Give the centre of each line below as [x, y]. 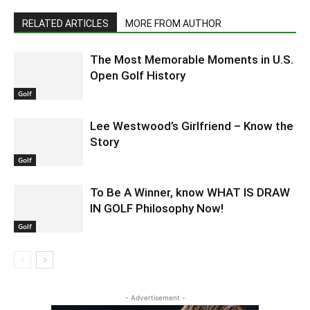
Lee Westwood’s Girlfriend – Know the [192, 126]
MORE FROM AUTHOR [173, 24]
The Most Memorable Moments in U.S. [192, 60]
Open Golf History [138, 75]
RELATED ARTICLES [65, 24]
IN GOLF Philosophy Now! [157, 208]
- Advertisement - [155, 298]
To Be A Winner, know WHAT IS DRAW [190, 192]
